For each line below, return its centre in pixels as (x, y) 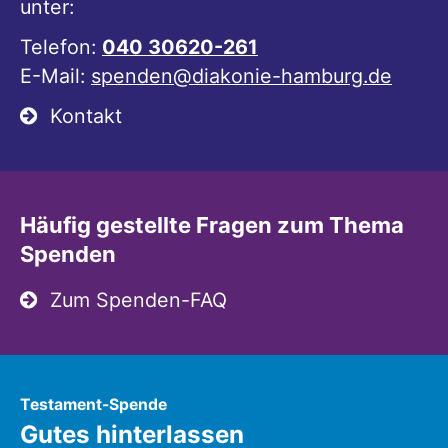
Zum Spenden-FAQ (138, 299)
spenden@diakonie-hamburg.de (241, 76)
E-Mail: (55, 76)
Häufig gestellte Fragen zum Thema (212, 225)
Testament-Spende (93, 404)
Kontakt (85, 116)
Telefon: (61, 47)
